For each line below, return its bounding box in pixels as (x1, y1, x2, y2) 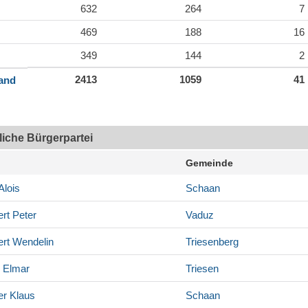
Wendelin (10, 236, 54, 248)
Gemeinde (186, 157, 233, 169)
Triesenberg (186, 236, 239, 248)
